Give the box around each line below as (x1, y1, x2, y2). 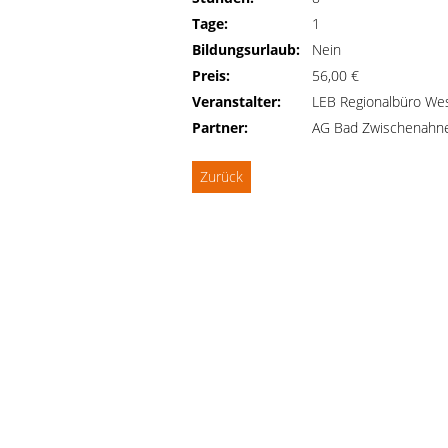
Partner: (192, 118, 248, 137)
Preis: (192, 66, 230, 85)
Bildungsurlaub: (192, 40, 300, 59)
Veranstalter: (192, 92, 281, 111)
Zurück (200, 167, 243, 186)
